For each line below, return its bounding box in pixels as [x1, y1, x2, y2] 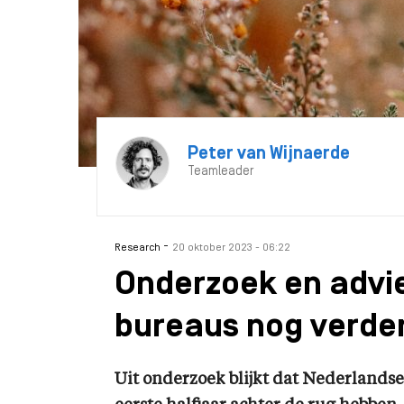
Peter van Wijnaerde [188, 145, 350, 163]
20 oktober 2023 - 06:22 [172, 243, 290, 253]
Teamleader [188, 165, 253, 179]
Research [115, 243, 163, 253]
